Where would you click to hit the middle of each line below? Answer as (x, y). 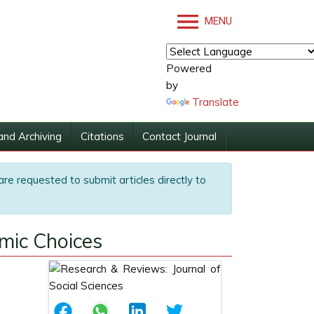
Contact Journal (180, 136)
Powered (189, 68)
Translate (216, 102)
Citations (102, 136)
